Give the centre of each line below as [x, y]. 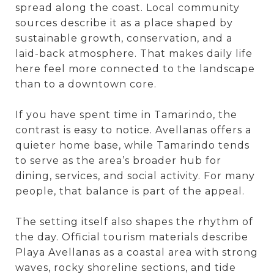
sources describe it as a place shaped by [124, 23]
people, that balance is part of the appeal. [130, 191]
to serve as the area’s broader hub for [118, 160]
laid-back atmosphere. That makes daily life [134, 53]
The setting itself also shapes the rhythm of [134, 221]
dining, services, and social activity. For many [135, 176]
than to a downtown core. [86, 84]
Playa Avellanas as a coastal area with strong [137, 252]
